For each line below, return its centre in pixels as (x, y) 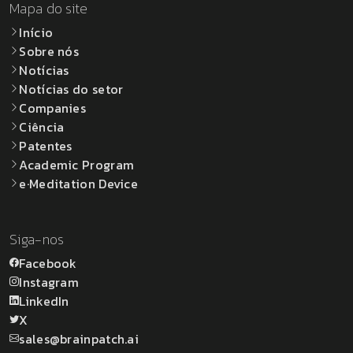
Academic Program (77, 164)
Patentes (46, 145)
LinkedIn (44, 301)
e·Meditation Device (79, 183)
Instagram (49, 282)
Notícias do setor (71, 89)
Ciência (42, 126)
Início (36, 32)
